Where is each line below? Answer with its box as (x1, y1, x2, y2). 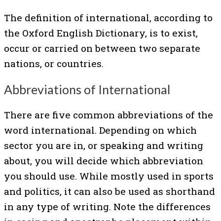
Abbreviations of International (4, 81, 170, 97)
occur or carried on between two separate (4, 41, 200, 54)
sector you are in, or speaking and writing (4, 139, 203, 152)
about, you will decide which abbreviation (4, 154, 203, 167)
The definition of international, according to (4, 11, 213, 24)
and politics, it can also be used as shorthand (4, 185, 215, 198)
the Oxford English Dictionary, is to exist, (4, 26, 198, 39)
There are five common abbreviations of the (4, 109, 213, 121)
